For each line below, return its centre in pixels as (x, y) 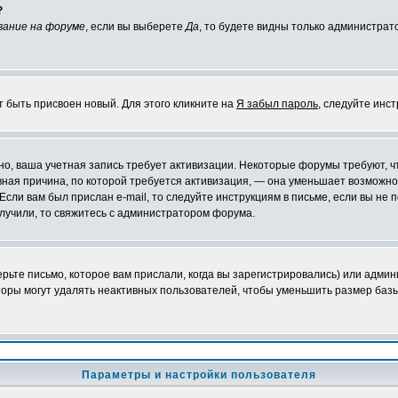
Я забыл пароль (277, 104)
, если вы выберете (135, 27)
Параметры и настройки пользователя (199, 375)
